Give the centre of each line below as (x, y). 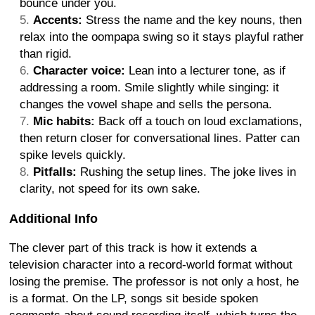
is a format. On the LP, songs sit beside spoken (134, 298)
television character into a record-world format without (151, 264)
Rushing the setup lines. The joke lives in (186, 172)
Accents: (58, 20)
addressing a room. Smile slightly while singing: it (149, 87)
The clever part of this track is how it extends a (133, 247)
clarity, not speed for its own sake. (110, 188)
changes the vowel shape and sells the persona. (146, 104)
